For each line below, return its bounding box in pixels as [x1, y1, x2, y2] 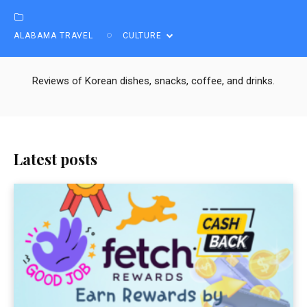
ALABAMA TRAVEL [14, 30, 93, 40]
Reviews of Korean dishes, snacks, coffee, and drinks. [32, 74, 275, 87]
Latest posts [14, 148, 97, 169]
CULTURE [123, 30, 162, 40]
